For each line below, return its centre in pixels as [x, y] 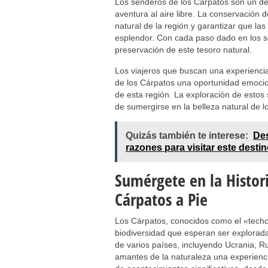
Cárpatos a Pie [161, 199]
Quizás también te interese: [187, 135]
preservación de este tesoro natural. [183, 50]
